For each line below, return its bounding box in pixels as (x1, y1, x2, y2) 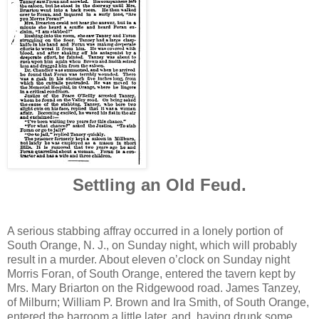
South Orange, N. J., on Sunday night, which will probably (7, 239, 297, 251)
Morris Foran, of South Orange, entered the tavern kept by (7, 267, 296, 280)
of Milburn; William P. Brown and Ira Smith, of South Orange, (7, 296, 309, 308)
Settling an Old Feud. (73, 174, 246, 194)
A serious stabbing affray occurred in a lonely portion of (7, 224, 283, 237)
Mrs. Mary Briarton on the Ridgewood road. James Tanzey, (7, 281, 300, 294)
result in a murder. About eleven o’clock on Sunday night (7, 253, 290, 266)
